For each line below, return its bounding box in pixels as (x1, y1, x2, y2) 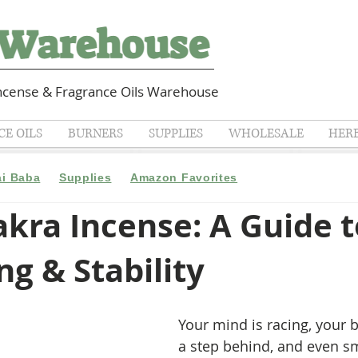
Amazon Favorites (129, 171, 238, 184)
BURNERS (68, 125, 123, 142)
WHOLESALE (228, 125, 304, 142)
